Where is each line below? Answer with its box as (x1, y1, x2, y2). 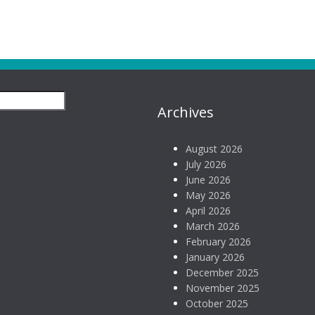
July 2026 (186, 157, 226, 171)
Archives (157, 103, 214, 122)
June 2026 (186, 173, 231, 186)
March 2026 (186, 219, 240, 233)
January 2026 (186, 250, 245, 264)
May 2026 (186, 188, 231, 202)
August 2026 (186, 142, 243, 155)
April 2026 (186, 204, 231, 217)
